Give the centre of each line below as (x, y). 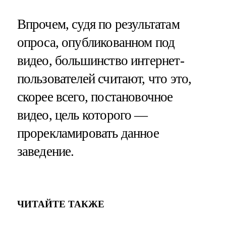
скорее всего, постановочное (95, 97)
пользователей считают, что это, (104, 79)
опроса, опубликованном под (96, 43)
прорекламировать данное (88, 133)
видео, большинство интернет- (100, 61)
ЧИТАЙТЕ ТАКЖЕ (61, 204)
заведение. (45, 152)
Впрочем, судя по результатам (98, 24)
